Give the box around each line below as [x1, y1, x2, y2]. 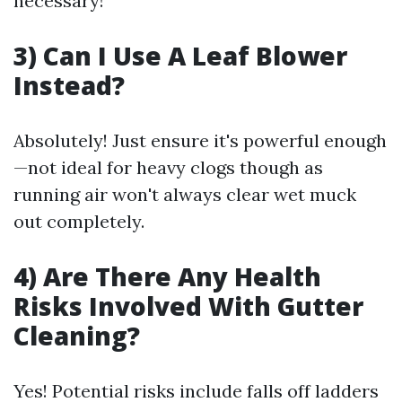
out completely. [13, 210, 144, 232]
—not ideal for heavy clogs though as [13, 156, 323, 179]
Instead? [13, 68, 125, 102]
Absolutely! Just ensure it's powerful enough [13, 129, 387, 152]
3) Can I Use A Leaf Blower [13, 39, 347, 73]
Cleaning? [13, 319, 140, 353]
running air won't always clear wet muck [13, 183, 356, 205]
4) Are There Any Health [13, 259, 321, 293]
